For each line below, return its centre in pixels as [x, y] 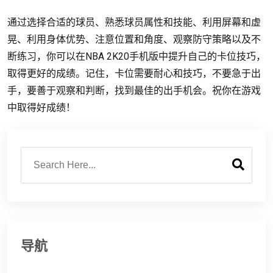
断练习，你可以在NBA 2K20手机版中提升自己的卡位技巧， [136, 56]
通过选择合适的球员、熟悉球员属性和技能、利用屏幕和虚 [134, 22]
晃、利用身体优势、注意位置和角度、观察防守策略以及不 [134, 39]
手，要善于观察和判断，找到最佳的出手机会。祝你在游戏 [134, 90]
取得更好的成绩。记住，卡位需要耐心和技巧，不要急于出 [134, 73]
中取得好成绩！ [41, 107]
